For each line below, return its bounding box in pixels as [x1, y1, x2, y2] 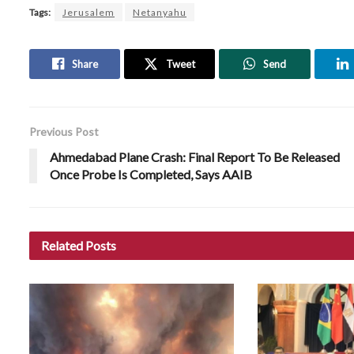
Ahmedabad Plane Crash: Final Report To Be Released [50, 149, 340, 164]
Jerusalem [62, 6, 115, 18]
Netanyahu [133, 6, 186, 18]
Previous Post [29, 124, 99, 138]
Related [41, 237, 83, 253]
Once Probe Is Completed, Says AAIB [50, 166, 252, 182]
